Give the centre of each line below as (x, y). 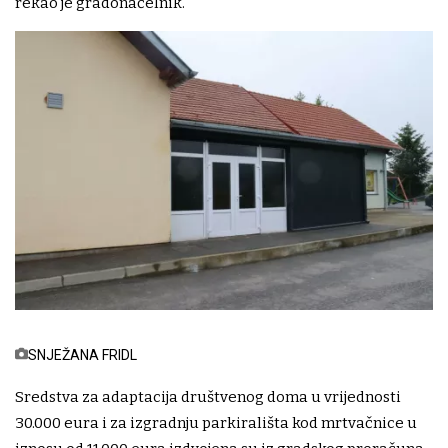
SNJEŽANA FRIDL (82, 354)
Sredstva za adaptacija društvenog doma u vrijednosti (208, 396)
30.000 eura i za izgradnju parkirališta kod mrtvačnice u (216, 422)
